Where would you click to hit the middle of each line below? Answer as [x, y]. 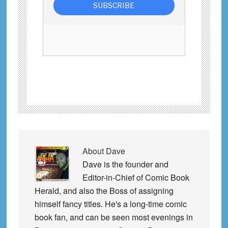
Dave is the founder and [125, 164]
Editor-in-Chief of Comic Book [136, 177]
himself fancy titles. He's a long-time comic [110, 204]
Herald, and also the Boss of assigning [104, 190]
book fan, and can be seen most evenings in [113, 217]
